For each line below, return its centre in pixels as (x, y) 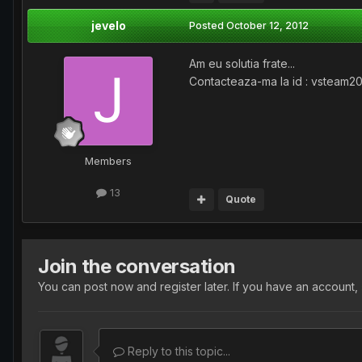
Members (108, 161)
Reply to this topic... (177, 351)
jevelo (108, 26)
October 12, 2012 (267, 26)
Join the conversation (137, 266)
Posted (208, 26)
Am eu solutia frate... (242, 64)
